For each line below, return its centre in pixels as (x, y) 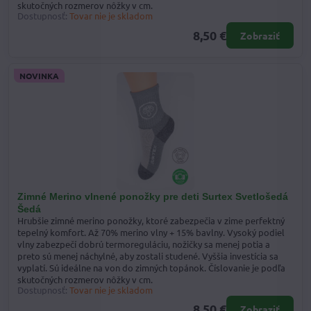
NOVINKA (39, 75)
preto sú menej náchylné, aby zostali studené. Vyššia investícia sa (148, 255)
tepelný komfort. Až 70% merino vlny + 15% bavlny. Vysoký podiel (151, 232)
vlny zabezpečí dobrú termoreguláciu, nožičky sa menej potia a (144, 244)
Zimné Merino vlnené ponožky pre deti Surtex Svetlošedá (153, 196)
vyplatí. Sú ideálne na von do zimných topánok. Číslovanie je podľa (151, 267)
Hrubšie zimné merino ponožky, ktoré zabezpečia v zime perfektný (151, 220)
